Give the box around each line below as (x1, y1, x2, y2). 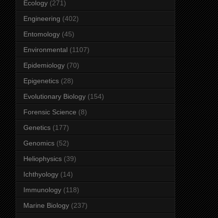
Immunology (23, 185, 61, 194)
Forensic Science (23, 108, 76, 116)
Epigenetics (23, 76, 59, 85)
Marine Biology (23, 201, 69, 209)
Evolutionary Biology (23, 92, 86, 100)
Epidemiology (23, 61, 65, 69)
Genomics (23, 139, 54, 147)
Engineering (23, 14, 60, 22)
